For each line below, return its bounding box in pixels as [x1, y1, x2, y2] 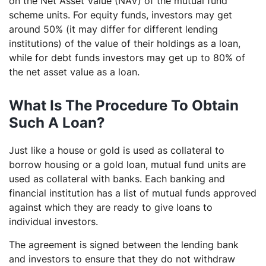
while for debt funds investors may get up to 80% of [9, 52, 245, 64]
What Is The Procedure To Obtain [9, 97, 239, 114]
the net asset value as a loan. [9, 66, 140, 78]
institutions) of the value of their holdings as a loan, [9, 37, 240, 49]
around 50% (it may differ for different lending [9, 23, 218, 35]
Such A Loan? [9, 114, 105, 131]
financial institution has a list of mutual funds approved [9, 187, 256, 199]
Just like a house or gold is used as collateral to [9, 144, 224, 156]
